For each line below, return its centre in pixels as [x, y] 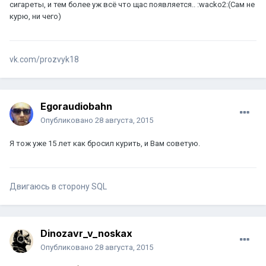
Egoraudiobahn [76, 107]
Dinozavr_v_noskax [86, 234]
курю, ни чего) [35, 17]
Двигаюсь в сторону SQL [58, 187]
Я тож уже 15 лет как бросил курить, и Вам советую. [105, 144]
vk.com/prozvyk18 [44, 60]
